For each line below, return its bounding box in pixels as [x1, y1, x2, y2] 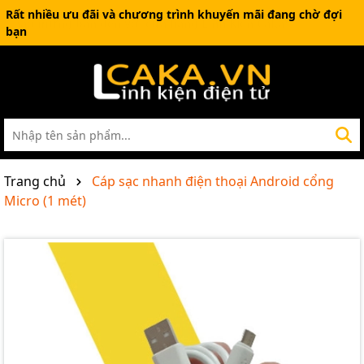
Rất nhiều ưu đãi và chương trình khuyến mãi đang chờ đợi [6, 6, 342, 22]
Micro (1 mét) [4, 192, 86, 210]
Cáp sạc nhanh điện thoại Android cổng [92, 172, 334, 190]
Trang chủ [4, 172, 66, 190]
